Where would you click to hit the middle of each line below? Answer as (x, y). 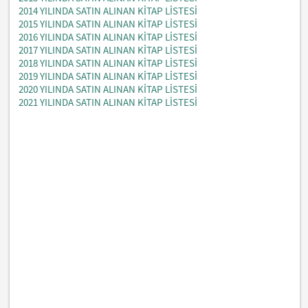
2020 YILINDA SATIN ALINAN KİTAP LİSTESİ (108, 89)
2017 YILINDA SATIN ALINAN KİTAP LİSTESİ (108, 49)
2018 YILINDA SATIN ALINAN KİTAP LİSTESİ (108, 63)
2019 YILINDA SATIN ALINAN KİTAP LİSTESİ (108, 76)
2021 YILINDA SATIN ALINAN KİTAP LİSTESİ (108, 102)
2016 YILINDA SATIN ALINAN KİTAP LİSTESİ (108, 36)
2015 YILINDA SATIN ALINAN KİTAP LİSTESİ (108, 23)
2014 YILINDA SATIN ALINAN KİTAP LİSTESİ (108, 10)
